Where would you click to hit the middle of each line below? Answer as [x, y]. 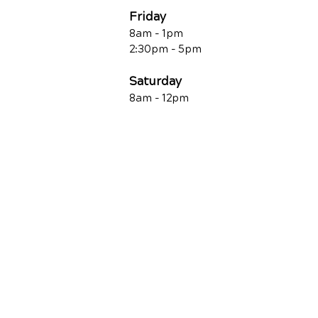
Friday [148, 17]
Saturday [155, 81]
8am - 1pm [156, 33]
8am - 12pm [159, 98]
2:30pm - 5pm [165, 49]
